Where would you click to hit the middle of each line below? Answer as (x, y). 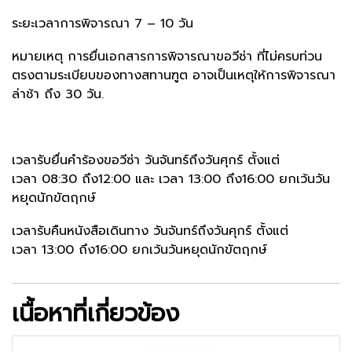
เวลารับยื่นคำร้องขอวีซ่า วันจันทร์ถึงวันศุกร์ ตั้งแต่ (146, 160)
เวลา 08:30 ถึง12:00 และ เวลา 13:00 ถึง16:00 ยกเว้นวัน (171, 179)
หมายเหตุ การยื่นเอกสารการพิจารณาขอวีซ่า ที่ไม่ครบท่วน (167, 56)
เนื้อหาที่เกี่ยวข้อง (95, 313)
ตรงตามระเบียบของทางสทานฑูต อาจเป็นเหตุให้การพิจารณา (174, 75)
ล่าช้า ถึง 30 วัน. (58, 94)
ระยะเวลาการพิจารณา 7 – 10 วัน (103, 23)
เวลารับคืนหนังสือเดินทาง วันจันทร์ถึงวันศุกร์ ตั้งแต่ (150, 231)
